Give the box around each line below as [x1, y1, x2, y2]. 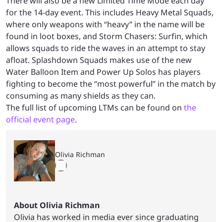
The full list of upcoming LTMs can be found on [6, 102, 184, 113]
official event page [6, 113, 75, 125]
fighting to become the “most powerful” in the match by [6, 78, 216, 89]
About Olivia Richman [14, 199, 100, 211]
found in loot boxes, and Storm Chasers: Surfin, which [6, 30, 208, 42]
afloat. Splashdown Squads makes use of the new [6, 54, 192, 65]
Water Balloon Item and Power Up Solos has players [6, 66, 201, 77]
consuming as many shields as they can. [6, 90, 158, 101]
